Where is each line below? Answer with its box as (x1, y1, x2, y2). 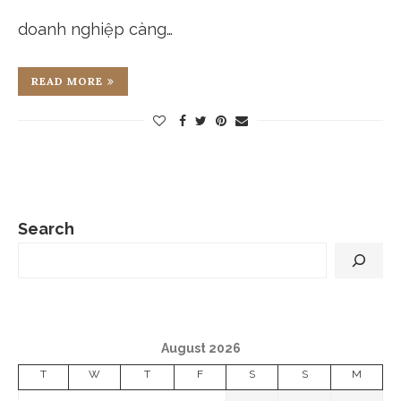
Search (18, 219, 74, 239)
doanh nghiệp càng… (18, 20, 173, 39)
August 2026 (160, 341, 241, 356)
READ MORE (31, 74, 103, 89)
